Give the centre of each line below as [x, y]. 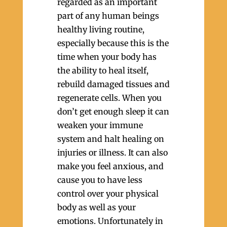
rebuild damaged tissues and [113, 84]
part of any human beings [108, 16]
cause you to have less [100, 180]
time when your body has [107, 57]
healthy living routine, [101, 29]
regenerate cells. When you [109, 98]
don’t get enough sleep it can [113, 111]
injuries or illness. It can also [112, 153]
